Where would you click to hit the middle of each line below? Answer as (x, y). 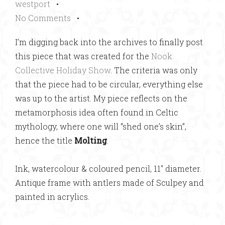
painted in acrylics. (52, 197)
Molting (91, 141)
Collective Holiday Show (63, 70)
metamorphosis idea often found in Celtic (97, 113)
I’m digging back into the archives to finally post (109, 42)
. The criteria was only (154, 70)
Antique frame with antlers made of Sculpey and (109, 183)
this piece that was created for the (83, 56)
